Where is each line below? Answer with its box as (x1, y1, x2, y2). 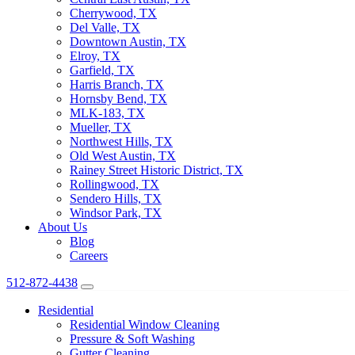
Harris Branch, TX (70, 78, 164, 91)
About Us (38, 220, 87, 234)
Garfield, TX (70, 63, 135, 77)
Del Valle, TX (70, 21, 140, 34)
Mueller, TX (70, 120, 132, 134)
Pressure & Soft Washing (70, 332, 195, 345)
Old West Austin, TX (70, 149, 176, 162)
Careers (70, 249, 108, 262)
